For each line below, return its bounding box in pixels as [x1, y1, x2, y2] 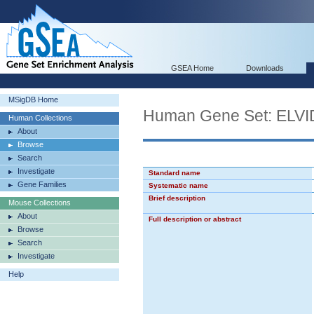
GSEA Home [171, 64, 214, 72]
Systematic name [149, 182, 208, 189]
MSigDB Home [8, 95, 58, 104]
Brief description [149, 194, 205, 202]
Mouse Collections [8, 198, 71, 207]
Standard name [149, 169, 200, 177]
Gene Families [18, 180, 67, 189]
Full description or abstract [149, 215, 241, 223]
